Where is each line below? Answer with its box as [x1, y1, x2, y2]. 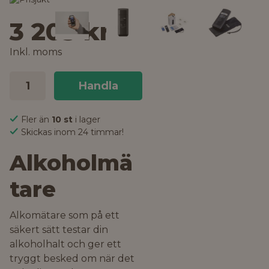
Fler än [21, 114, 52, 125]
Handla [78, 79, 118, 92]
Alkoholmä [10, 150, 133, 176]
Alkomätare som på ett [10, 210, 119, 221]
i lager [75, 114, 100, 125]
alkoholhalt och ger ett [10, 238, 121, 250]
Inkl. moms [10, 46, 62, 58]
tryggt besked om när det [10, 253, 134, 264]
